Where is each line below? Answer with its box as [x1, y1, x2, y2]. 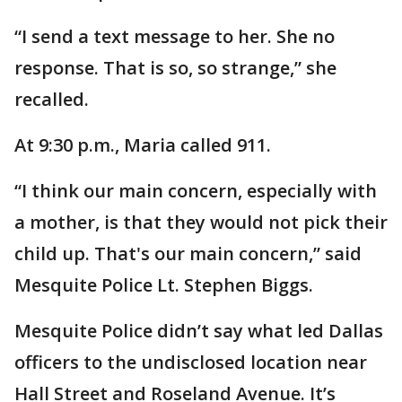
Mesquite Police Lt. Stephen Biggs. [14, 273, 313, 297]
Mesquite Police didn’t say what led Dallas [14, 319, 383, 343]
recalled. [14, 87, 89, 111]
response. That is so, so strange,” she [14, 56, 336, 80]
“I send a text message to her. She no [14, 24, 335, 48]
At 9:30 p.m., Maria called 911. [14, 133, 271, 157]
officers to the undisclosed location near [14, 350, 367, 374]
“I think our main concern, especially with [14, 179, 377, 203]
